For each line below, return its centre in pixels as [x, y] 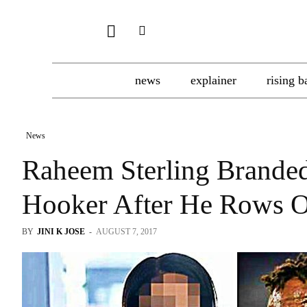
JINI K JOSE [61, 232]
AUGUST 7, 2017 [126, 232]
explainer [213, 80]
